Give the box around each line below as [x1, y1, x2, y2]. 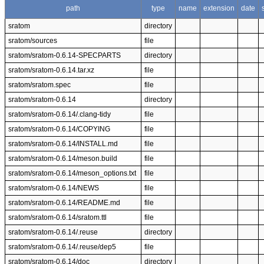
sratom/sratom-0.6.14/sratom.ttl [8, 213, 107, 222]
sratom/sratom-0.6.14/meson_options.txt [8, 169, 136, 177]
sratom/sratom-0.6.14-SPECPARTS [8, 51, 121, 60]
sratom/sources [8, 37, 57, 45]
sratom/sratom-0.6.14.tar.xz [8, 66, 94, 74]
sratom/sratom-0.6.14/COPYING [8, 125, 110, 133]
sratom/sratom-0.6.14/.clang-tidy [8, 110, 111, 118]
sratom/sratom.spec [8, 81, 71, 89]
